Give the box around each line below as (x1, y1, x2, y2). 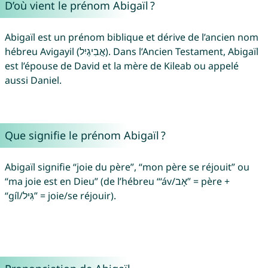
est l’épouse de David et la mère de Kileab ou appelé (4, 59, 239, 73)
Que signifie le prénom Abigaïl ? (4, 128, 166, 143)
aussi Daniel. (4, 74, 62, 87)
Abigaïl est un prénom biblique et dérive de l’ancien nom (4, 31, 258, 44)
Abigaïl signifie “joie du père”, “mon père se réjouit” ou (4, 160, 249, 174)
